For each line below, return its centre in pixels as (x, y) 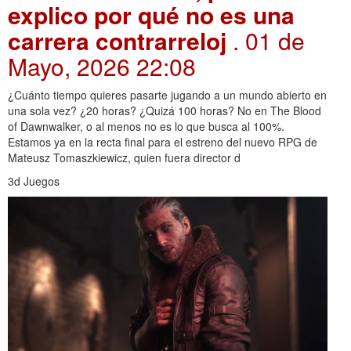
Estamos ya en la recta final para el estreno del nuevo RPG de (163, 142)
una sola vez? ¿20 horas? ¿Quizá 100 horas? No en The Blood (165, 111)
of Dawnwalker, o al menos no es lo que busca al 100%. (146, 127)
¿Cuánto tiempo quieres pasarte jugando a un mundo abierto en (167, 95)
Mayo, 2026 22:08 (102, 67)
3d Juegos (34, 181)
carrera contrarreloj (120, 41)
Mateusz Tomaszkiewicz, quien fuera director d (124, 158)
